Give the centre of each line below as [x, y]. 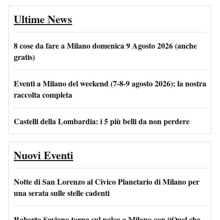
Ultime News [43, 19]
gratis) [24, 56]
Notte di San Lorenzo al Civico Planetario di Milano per [107, 181]
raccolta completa [43, 94]
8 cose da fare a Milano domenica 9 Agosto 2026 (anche [105, 45]
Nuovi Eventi [43, 155]
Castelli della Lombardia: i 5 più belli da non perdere [102, 121]
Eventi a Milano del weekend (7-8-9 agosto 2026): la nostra [110, 83]
